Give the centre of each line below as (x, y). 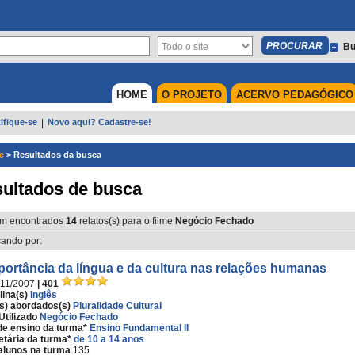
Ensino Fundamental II (139, 328)
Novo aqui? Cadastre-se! (99, 122)
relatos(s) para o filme (126, 221)
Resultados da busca (57, 155)
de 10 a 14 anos (109, 339)
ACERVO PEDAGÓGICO (295, 95)
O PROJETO (192, 95)
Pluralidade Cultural (117, 306)
